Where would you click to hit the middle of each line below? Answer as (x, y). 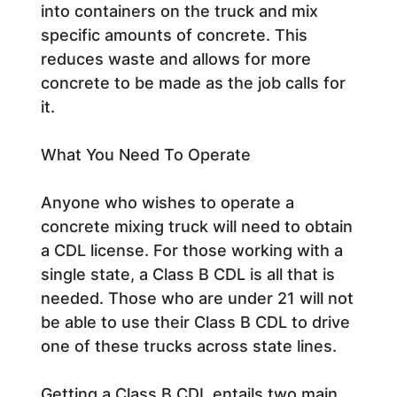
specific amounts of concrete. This (174, 35)
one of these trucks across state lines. (189, 346)
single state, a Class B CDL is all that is (188, 274)
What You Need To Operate (146, 154)
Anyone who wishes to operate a (167, 202)
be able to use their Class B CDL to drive (195, 322)
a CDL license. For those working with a (192, 250)
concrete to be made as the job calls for (193, 82)
